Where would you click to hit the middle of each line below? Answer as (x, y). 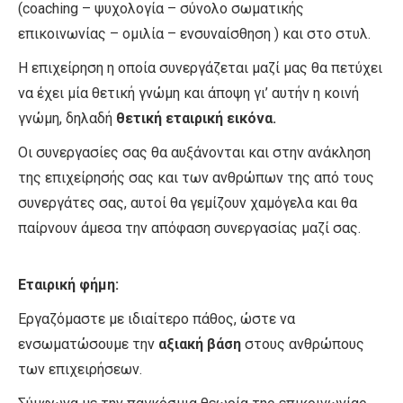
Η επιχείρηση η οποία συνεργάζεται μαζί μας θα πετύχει (200, 68)
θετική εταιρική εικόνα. (196, 119)
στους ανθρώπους (303, 345)
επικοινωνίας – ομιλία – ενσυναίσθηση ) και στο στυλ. (194, 34)
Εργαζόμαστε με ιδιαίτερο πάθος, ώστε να (157, 319)
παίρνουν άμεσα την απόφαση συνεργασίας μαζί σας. (189, 228)
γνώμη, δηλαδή (67, 119)
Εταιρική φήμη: (68, 285)
